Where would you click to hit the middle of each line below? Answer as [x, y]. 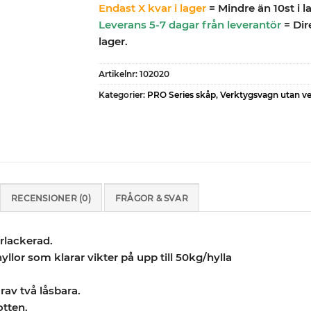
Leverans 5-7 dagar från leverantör [190, 24]
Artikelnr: [119, 74]
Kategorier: [123, 95]
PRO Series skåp [181, 95]
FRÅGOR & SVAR [151, 199]
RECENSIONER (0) [51, 199]
